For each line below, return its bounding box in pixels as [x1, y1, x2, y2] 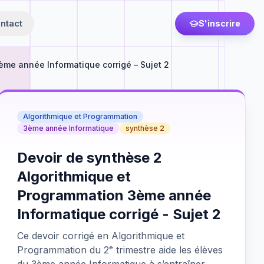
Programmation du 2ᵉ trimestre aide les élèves [17, 244, 223, 256]
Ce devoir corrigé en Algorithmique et [17, 230, 185, 242]
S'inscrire [199, 18, 240, 28]
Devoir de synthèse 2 [17, 149, 163, 166]
